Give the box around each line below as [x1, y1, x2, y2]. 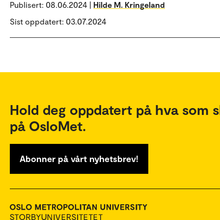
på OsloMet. [10, 117, 86, 134]
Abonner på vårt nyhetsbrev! [20, 153, 138, 164]
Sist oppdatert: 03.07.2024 [10, 16, 107, 26]
